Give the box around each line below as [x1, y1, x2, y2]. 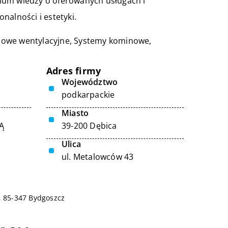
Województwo [62, 76, 118, 88]
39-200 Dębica [62, 120, 117, 131]
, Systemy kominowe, [69, 35, 152, 46]
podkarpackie [62, 89, 115, 100]
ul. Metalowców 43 [62, 151, 134, 162]
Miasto [62, 107, 89, 119]
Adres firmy [46, 65, 101, 77]
